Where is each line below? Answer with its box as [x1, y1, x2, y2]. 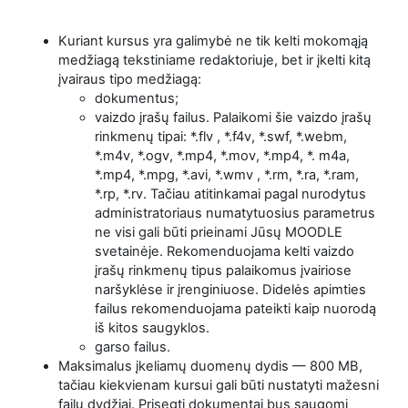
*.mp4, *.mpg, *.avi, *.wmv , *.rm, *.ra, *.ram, [95, 166, 359, 183]
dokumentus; [95, 89, 178, 107]
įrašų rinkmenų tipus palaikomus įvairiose [95, 261, 352, 279]
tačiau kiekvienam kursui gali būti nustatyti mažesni [58, 376, 379, 393]
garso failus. [95, 338, 170, 355]
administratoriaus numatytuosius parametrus [95, 204, 375, 221]
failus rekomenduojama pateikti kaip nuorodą [95, 300, 376, 317]
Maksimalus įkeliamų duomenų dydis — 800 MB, [58, 357, 362, 374]
